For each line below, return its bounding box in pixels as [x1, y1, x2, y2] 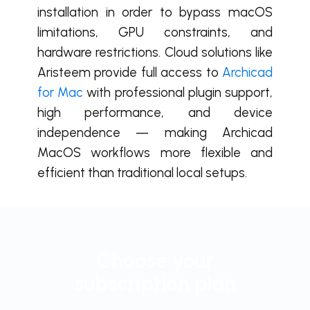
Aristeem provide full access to [37, 64, 222, 81]
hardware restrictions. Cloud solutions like [37, 44, 273, 61]
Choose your [96, 248, 214, 274]
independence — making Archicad [37, 125, 273, 141]
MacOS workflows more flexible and [37, 145, 273, 161]
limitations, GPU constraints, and [37, 24, 273, 41]
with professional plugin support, [83, 84, 273, 101]
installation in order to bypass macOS [37, 4, 273, 21]
